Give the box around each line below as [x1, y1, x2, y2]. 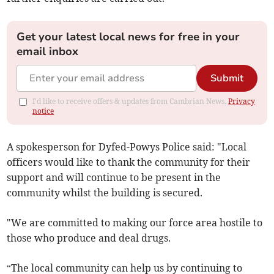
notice [32, 106, 54, 116]
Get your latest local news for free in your [17, 29, 240, 45]
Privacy [228, 97, 256, 106]
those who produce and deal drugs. [7, 232, 171, 245]
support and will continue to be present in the [7, 171, 221, 184]
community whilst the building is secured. [7, 187, 203, 199]
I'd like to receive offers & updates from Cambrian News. [32, 97, 229, 106]
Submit [210, 72, 243, 86]
